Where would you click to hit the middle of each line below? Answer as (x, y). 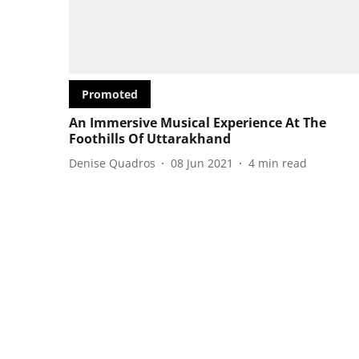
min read (282, 163)
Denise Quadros (112, 163)
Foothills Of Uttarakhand (150, 139)
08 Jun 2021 (202, 163)
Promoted (110, 95)
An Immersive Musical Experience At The (198, 123)
